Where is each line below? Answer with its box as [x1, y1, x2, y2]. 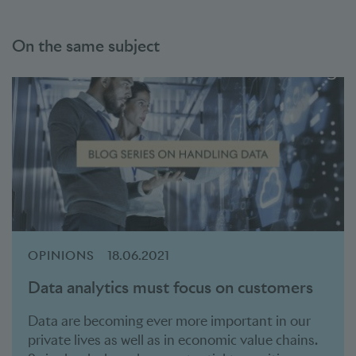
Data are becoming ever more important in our [28, 311, 311, 330]
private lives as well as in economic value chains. [28, 331, 318, 349]
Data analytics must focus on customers [28, 277, 313, 298]
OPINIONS [28, 247, 95, 263]
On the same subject [12, 35, 160, 56]
